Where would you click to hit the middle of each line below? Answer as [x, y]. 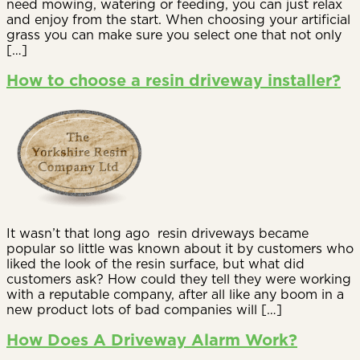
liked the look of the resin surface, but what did [155, 264]
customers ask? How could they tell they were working [179, 279]
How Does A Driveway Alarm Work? [152, 340]
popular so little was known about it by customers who [180, 249]
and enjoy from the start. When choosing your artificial [178, 19]
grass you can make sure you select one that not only [174, 34]
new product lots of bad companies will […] [144, 310]
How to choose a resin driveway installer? [174, 80]
